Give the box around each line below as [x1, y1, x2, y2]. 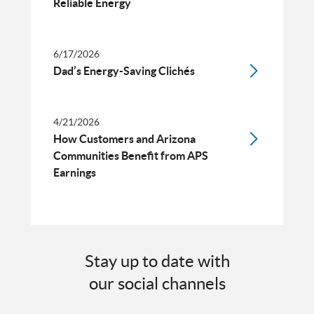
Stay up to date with [84, 251, 230, 271]
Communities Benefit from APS [53, 149, 208, 162]
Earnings [53, 165, 96, 179]
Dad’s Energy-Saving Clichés [53, 64, 195, 77]
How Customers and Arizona [53, 132, 196, 145]
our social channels [88, 273, 226, 293]
